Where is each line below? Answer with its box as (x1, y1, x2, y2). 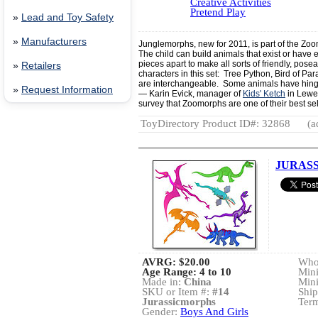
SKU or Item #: (142, 286, 212, 297)
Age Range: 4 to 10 (142, 266, 231, 278)
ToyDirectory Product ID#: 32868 (141, 118, 290, 129)
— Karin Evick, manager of (138, 89, 243, 99)
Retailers (21, 60, 61, 71)
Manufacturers (21, 36, 87, 47)
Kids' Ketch (243, 89, 285, 99)
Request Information (21, 84, 113, 95)
